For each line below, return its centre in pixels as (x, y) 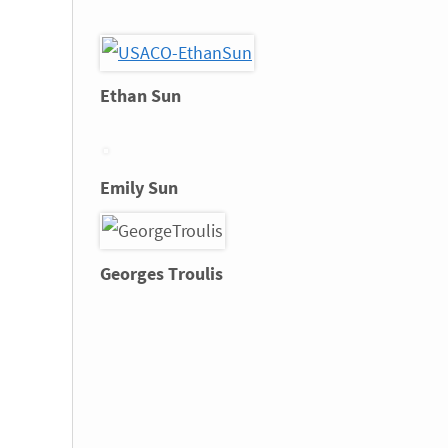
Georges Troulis (161, 273)
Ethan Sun (140, 95)
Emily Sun (139, 187)
